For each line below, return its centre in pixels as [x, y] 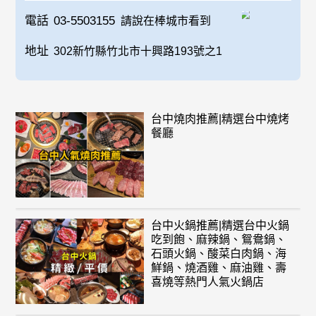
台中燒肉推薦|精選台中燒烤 [220, 119]
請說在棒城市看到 [165, 21]
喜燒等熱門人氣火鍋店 [207, 282]
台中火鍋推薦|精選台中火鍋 [220, 226]
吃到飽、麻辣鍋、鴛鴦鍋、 [218, 240]
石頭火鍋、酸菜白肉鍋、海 [218, 254]
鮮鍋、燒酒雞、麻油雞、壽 [218, 268]
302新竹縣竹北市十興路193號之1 [138, 51]
